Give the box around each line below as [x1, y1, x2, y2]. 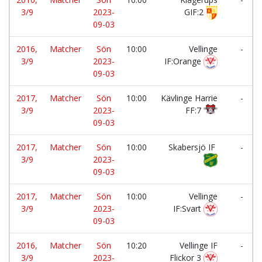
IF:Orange [164, 56, 204, 67]
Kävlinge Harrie [161, 92, 218, 104]
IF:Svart [173, 203, 204, 214]
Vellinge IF [180, 240, 218, 251]
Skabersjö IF [168, 142, 218, 153]
